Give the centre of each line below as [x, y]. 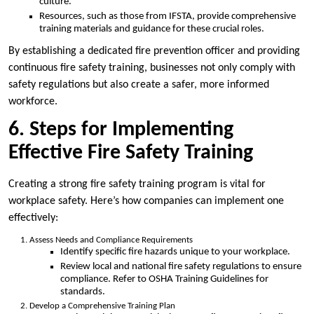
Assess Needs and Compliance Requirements [111, 240]
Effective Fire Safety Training [131, 153]
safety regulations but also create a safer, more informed [139, 84]
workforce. [33, 101]
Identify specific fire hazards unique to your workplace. [175, 252]
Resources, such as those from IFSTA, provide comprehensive [168, 17]
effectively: [33, 218]
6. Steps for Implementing [121, 130]
